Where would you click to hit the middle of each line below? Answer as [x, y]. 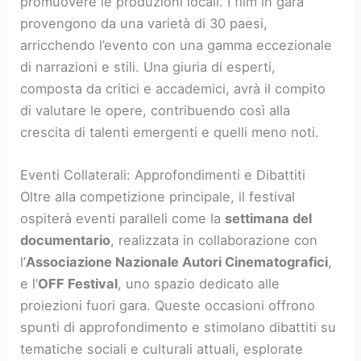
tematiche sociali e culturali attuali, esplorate [162, 349]
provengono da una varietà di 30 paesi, [144, 24]
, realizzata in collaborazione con [214, 241]
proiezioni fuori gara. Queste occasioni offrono [168, 306]
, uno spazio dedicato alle [199, 284]
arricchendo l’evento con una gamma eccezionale [176, 46]
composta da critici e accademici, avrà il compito [173, 89]
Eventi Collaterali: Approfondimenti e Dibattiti [163, 175]
